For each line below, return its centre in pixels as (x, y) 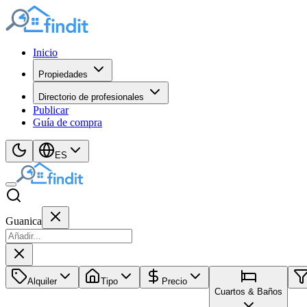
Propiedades (63, 74)
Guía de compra (67, 122)
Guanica (24, 221)
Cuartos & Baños (248, 292)
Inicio (45, 52)
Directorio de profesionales (91, 97)
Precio (174, 281)
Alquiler (42, 281)
